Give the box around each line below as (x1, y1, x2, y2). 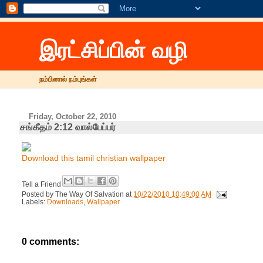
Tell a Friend (21, 180, 63, 188)
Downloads (46, 198, 83, 205)
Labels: (21, 198, 47, 205)
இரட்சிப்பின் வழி (39, 38, 188, 63)
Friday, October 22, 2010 (29, 112, 117, 121)
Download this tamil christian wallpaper (21, 153, 166, 163)
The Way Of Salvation (55, 190, 124, 198)
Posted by (21, 190, 55, 198)
